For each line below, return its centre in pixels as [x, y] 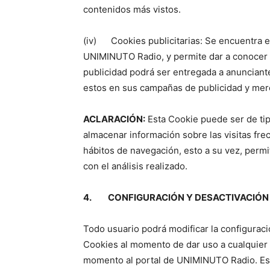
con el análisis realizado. [135, 166]
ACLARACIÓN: [114, 119]
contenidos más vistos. [132, 9]
